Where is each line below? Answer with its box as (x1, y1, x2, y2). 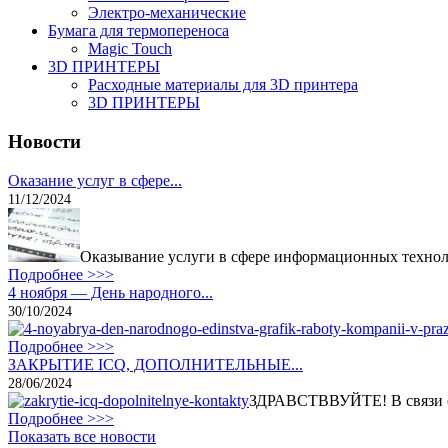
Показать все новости (8, 427, 156, 445)
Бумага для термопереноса (48, 22, 229, 40)
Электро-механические (88, 4, 246, 22)
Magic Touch (88, 40, 172, 58)
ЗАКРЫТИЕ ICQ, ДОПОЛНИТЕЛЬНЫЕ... (8, 355, 303, 373)
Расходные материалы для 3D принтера (88, 76, 358, 94)
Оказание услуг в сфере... (8, 171, 182, 189)
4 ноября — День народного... (8, 283, 213, 301)
